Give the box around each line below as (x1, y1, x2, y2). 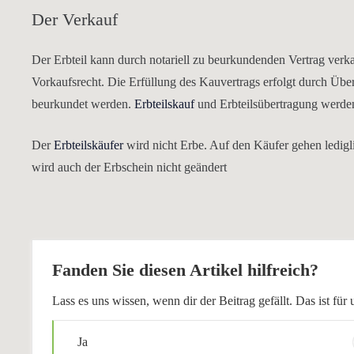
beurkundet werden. (32, 97, 134, 111)
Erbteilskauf (134, 97, 198, 111)
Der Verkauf (32, 9, 118, 29)
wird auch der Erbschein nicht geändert (32, 160, 227, 174)
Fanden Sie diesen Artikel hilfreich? (52, 260, 318, 280)
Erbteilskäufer (54, 138, 123, 152)
